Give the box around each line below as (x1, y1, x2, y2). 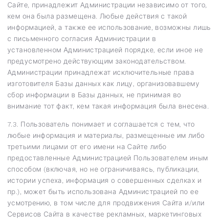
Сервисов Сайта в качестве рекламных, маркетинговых (7, 210, 201, 218)
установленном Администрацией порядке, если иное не (7, 45, 203, 54)
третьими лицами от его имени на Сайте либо (7, 142, 167, 151)
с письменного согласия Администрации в (7, 34, 156, 43)
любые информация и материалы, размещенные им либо (7, 131, 205, 139)
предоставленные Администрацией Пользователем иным (7, 153, 208, 162)
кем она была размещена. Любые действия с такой (7, 12, 187, 20)
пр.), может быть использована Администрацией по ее (7, 187, 198, 196)
